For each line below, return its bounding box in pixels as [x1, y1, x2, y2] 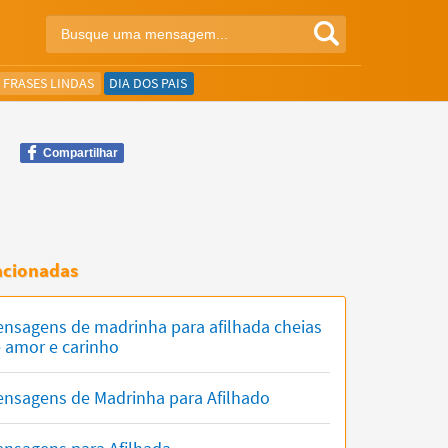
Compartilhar [43, 146, 118, 160]
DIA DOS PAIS [109, 74, 187, 92]
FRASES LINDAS [3, 74, 94, 92]
